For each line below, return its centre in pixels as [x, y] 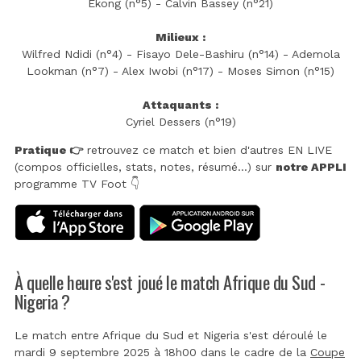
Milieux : [180, 37]
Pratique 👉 [49, 149]
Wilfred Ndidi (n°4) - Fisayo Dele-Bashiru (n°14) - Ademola [180, 54]
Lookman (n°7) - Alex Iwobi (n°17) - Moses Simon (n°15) [180, 71]
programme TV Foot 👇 [77, 183]
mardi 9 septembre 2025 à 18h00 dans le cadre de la [162, 352]
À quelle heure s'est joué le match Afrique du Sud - [170, 281]
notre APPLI [311, 166]
